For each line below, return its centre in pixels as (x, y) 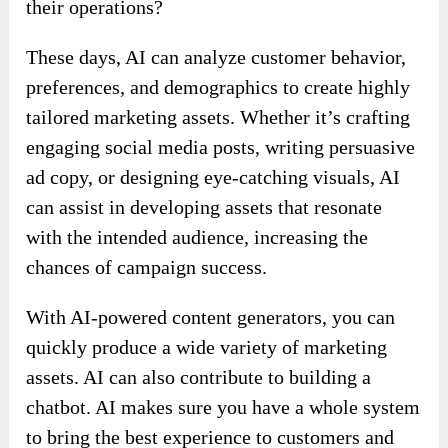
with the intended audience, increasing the (197, 236)
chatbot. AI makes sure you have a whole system (223, 406)
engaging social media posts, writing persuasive (221, 146)
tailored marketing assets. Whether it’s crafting (218, 116)
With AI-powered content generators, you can (211, 316)
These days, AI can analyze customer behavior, (216, 56)
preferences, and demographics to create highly (218, 86)
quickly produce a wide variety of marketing (207, 346)
